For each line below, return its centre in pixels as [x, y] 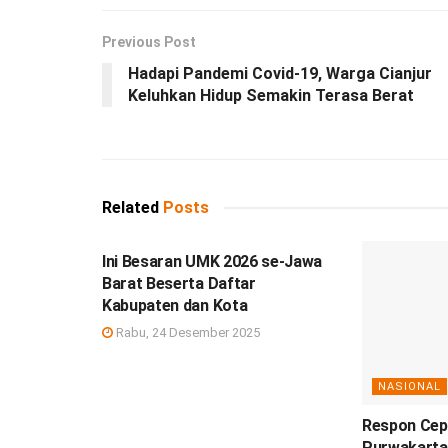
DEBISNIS [147, 222]
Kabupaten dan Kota [175, 305]
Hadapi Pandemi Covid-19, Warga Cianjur [280, 73]
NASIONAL [409, 387]
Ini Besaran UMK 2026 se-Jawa [212, 261]
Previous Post [149, 41]
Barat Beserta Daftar [179, 283]
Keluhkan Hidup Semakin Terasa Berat [271, 95]
